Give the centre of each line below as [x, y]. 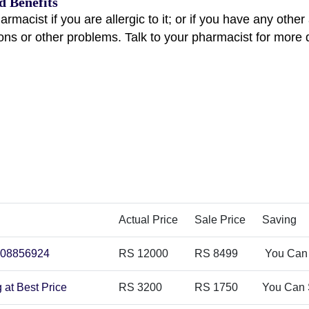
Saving [279, 219]
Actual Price [148, 219]
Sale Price [220, 219]
